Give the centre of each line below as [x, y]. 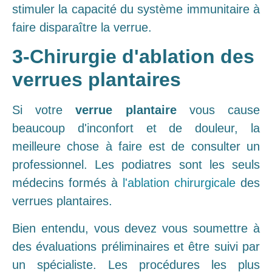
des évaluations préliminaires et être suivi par [136, 246]
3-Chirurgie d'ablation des [133, 57]
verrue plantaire [126, 110]
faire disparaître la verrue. [82, 27]
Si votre [44, 110]
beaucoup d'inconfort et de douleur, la [136, 128]
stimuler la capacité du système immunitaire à [136, 9]
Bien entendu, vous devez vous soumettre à [136, 228]
